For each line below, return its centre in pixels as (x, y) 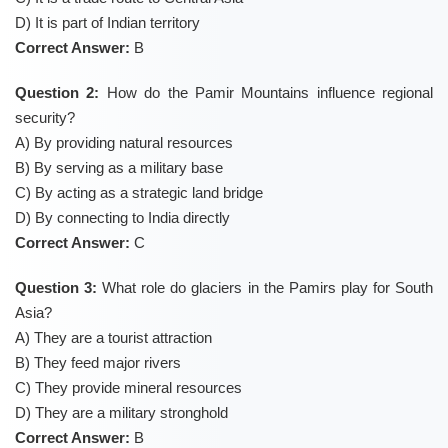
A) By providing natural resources (124, 143)
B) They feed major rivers (98, 363)
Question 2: (57, 93)
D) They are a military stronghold (121, 413)
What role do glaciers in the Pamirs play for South (265, 288)
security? (45, 118)
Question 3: (56, 288)
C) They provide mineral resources (128, 388)
